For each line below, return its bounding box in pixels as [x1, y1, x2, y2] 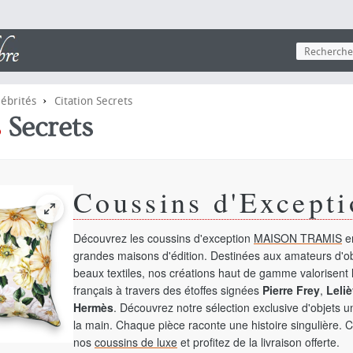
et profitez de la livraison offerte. [177, 334, 340, 350]
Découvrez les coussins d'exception [73, 230, 254, 246]
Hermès [73, 299, 113, 315]
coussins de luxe [95, 334, 177, 350]
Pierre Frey [262, 282, 320, 298]
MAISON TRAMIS [254, 230, 342, 246]
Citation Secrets [54, 95, 132, 108]
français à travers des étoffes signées [73, 282, 262, 298]
